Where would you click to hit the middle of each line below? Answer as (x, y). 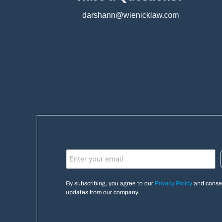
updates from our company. (103, 192)
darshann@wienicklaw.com (131, 15)
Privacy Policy (173, 183)
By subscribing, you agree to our (110, 183)
